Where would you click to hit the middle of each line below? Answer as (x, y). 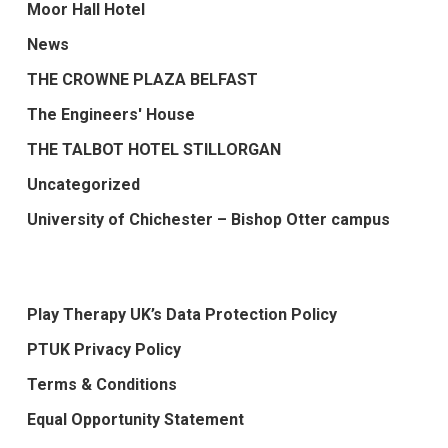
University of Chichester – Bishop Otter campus (208, 220)
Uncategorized (83, 185)
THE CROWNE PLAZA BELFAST (142, 80)
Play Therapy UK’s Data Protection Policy (181, 315)
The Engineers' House (110, 115)
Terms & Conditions (101, 385)
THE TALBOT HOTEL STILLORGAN (153, 150)
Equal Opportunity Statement (135, 420)
